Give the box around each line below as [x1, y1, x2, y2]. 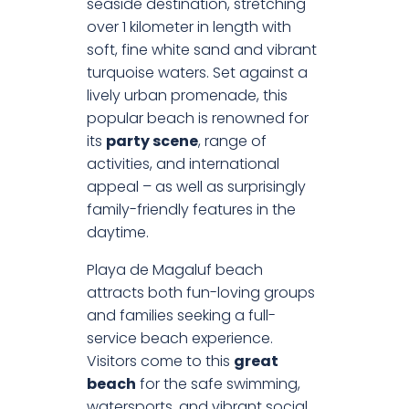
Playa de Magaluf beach [87, 259, 263, 281]
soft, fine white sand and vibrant [87, 39, 317, 61]
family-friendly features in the [87, 199, 296, 221]
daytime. [87, 222, 149, 244]
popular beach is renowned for [87, 108, 309, 130]
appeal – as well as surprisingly [87, 176, 306, 198]
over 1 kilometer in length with [87, 16, 291, 38]
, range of [198, 131, 267, 152]
